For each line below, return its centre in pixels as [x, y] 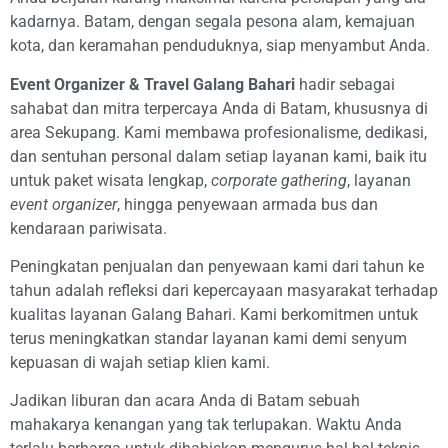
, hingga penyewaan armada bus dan [247, 204]
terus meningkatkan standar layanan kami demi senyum [208, 338]
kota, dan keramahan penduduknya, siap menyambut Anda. [220, 46]
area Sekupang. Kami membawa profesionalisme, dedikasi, [218, 132]
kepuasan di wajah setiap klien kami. [140, 362]
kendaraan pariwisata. [88, 228]
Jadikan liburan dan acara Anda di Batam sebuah [185, 401]
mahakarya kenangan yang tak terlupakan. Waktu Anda [206, 425]
